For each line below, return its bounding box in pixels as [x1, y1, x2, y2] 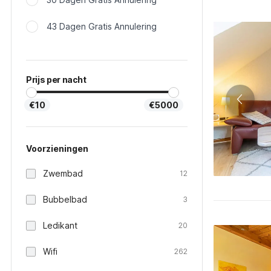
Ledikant [43, 220, 77, 230]
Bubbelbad [43, 194, 87, 204]
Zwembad [43, 168, 83, 178]
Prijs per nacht [26, 74, 87, 85]
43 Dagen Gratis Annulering [47, 21, 157, 31]
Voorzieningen [26, 143, 88, 154]
